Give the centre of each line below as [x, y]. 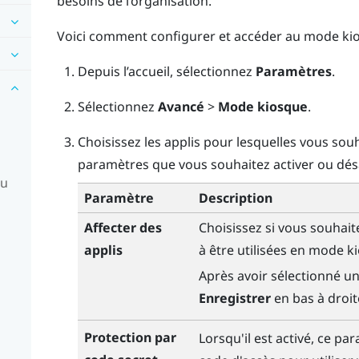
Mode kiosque [262, 106]
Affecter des [123, 228]
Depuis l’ [103, 71]
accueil [149, 71]
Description [235, 198]
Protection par [130, 338]
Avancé [181, 106]
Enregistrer [234, 298]
